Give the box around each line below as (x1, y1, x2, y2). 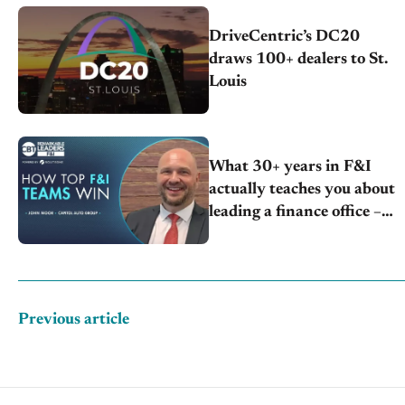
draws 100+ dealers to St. (209, 51, 389, 68)
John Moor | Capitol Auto (209, 226, 391, 243)
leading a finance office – (209, 203, 382, 221)
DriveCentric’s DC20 (209, 28, 361, 45)
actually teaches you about (209, 181, 396, 198)
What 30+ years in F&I (209, 158, 372, 175)
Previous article (18, 311, 129, 328)
